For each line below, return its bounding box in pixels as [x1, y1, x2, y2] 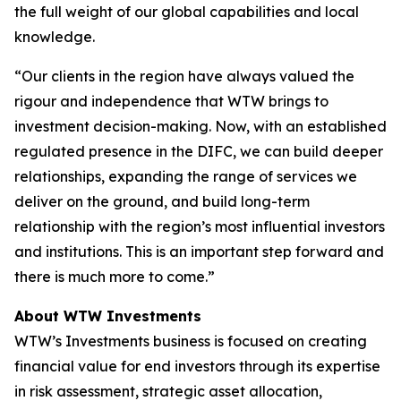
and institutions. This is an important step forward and [14, 243, 384, 260]
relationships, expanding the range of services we [14, 167, 357, 185]
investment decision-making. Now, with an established [14, 117, 387, 135]
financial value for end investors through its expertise [14, 357, 380, 375]
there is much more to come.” [14, 268, 215, 286]
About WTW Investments [14, 307, 201, 325]
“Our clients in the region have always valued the [14, 67, 354, 85]
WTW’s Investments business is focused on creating [14, 332, 367, 350]
